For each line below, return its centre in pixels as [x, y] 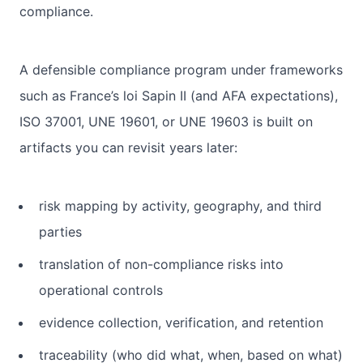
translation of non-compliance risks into [161, 264]
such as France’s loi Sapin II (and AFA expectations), [179, 95]
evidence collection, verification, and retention [181, 322]
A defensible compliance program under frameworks [181, 69]
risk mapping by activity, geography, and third [180, 205]
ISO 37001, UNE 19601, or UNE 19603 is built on [166, 121]
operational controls [101, 290]
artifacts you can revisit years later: [128, 147]
